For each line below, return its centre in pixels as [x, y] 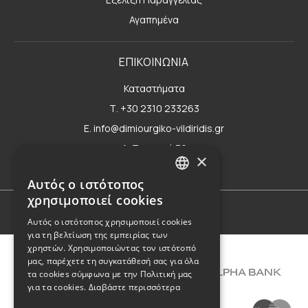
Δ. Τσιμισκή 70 [154, 148]
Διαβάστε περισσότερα [134, 287]
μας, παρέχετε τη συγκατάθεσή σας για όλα [113, 261]
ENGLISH [194, 211]
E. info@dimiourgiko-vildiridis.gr [154, 128]
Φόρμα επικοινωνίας [154, 168]
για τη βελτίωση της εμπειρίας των [98, 235]
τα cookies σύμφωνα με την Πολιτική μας [110, 274]
